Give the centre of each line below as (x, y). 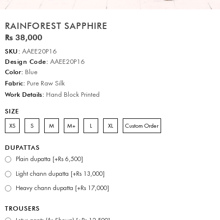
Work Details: (25, 94)
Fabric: (15, 83)
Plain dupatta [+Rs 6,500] (49, 159)
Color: (14, 71)
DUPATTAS (22, 147)
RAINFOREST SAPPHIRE (56, 26)
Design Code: (27, 61)
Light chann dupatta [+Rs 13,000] (60, 174)
